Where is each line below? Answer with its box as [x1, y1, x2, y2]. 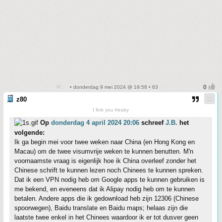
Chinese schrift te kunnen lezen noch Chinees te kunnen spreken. [14, 166, 203, 174]
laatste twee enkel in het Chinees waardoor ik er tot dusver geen [14, 214, 198, 221]
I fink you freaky [93, 107, 129, 112]
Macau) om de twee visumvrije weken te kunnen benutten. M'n [14, 148, 193, 155]
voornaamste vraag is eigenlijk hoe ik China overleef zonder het [14, 157, 196, 165]
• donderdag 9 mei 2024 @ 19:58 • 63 [68, 84, 158, 90]
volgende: [14, 129, 45, 136]
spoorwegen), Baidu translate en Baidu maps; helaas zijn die [14, 204, 188, 212]
